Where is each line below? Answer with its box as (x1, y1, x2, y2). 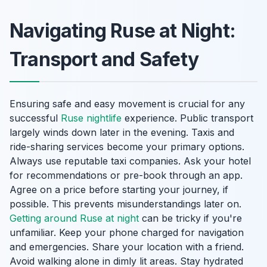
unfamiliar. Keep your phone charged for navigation (10, 226, 244, 238)
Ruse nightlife (61, 112, 122, 124)
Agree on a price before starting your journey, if (10, 184, 228, 195)
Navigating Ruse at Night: (10, 19, 236, 42)
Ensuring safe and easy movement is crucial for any (10, 98, 245, 110)
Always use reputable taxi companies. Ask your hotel (10, 155, 251, 167)
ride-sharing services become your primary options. (10, 141, 244, 153)
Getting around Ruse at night (10, 212, 139, 224)
